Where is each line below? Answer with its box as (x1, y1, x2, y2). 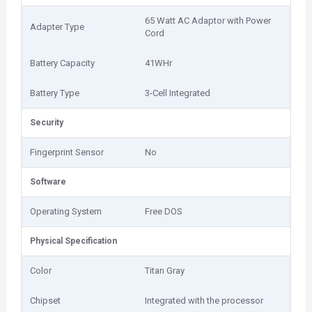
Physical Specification (30, 236, 117, 246)
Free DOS (145, 206, 182, 217)
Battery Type (30, 88, 79, 98)
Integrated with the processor (145, 295, 263, 306)
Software (30, 177, 66, 187)
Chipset (30, 295, 61, 306)
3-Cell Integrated (145, 88, 210, 98)
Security (30, 118, 63, 127)
